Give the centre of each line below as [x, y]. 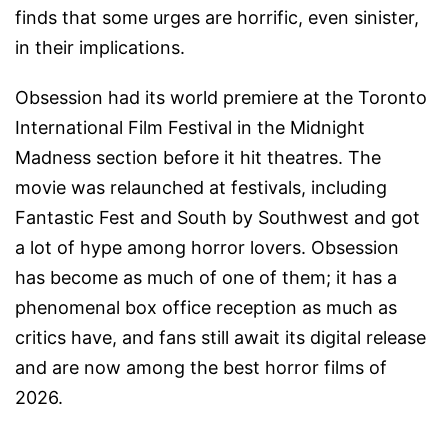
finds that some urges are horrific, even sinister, [217, 18]
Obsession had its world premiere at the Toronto [221, 98]
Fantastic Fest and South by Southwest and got [217, 218]
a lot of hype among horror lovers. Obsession [207, 248]
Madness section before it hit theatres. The [198, 158]
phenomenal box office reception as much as [206, 308]
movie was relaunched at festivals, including [201, 188]
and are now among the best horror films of [201, 368]
